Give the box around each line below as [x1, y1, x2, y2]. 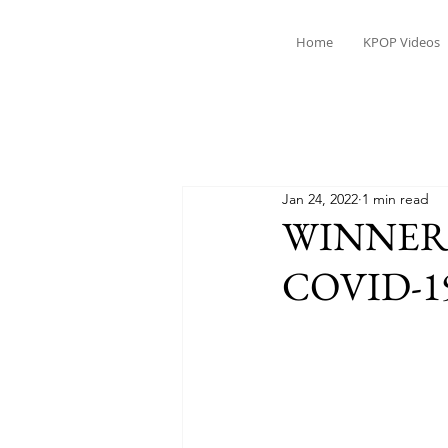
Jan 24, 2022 [282, 189, 358, 208]
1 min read [362, 189, 429, 208]
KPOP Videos [362, 33, 440, 51]
